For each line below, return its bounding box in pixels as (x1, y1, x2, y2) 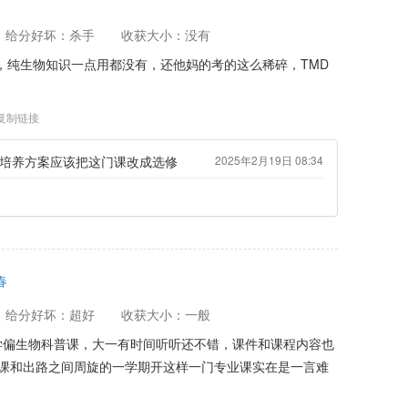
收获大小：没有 (120, 25, 210, 44)
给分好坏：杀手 (5, 25, 95, 44)
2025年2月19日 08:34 (215, 152, 324, 168)
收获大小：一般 (120, 305, 210, 323)
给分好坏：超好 (5, 305, 95, 323)
